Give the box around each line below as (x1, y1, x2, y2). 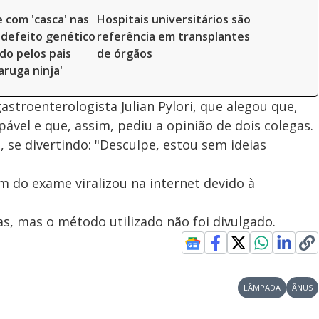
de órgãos (97, 46, 152, 61)
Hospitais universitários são (97, 11, 251, 27)
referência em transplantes (97, 28, 250, 44)
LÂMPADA (244, 282, 281, 293)
